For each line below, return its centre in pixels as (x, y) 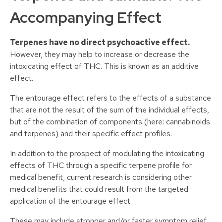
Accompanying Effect (86, 18)
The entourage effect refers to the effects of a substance (111, 98)
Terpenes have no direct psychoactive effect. (100, 43)
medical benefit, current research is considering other (101, 177)
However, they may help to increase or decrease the (100, 55)
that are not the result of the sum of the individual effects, (110, 110)
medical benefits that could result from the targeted (99, 189)
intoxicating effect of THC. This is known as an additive (104, 66)
